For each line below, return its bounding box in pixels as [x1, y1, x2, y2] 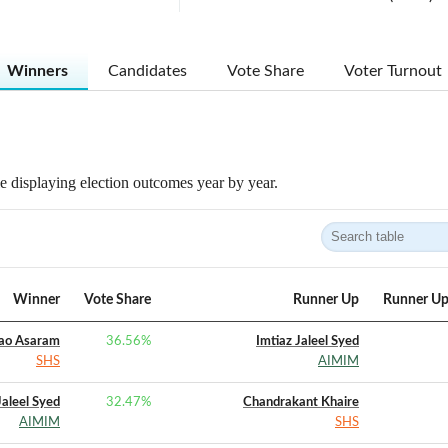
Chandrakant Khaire [243, 396, 359, 409]
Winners [6, 63, 68, 79]
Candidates [107, 63, 187, 79]
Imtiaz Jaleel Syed [256, 335, 359, 348]
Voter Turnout [343, 63, 442, 79]
